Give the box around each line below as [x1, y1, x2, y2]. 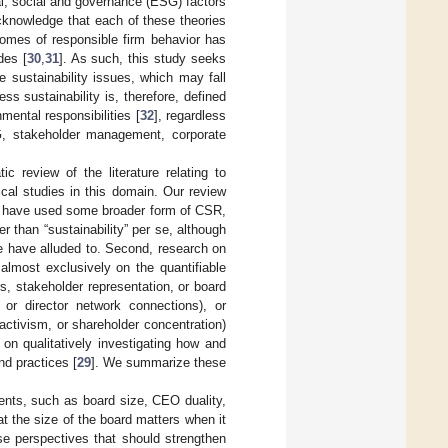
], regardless [153, 108, 227, 124]
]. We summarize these [90, 355, 227, 371]
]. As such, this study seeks [58, 51, 226, 67]
